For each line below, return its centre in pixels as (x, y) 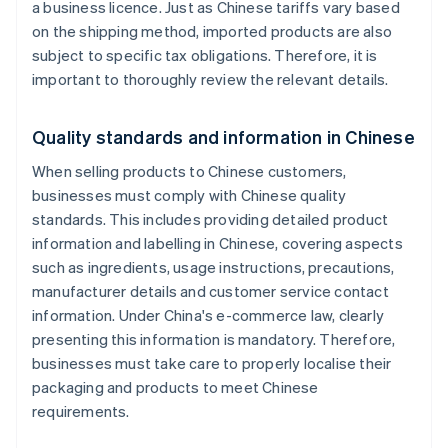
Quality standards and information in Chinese (223, 137)
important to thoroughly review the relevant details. (210, 79)
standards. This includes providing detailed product (210, 219)
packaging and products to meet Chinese (175, 387)
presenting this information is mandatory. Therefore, (214, 339)
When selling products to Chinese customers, (189, 171)
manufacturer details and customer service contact (210, 291)
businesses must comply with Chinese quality (189, 195)
